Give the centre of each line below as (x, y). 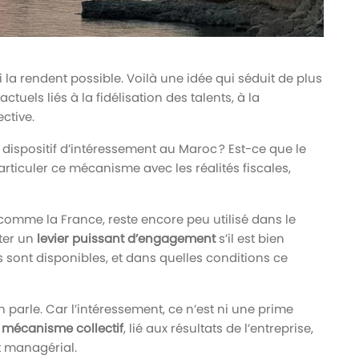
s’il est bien (250, 238)
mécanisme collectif (63, 328)
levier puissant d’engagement (126, 238)
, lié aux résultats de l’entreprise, (218, 328)
